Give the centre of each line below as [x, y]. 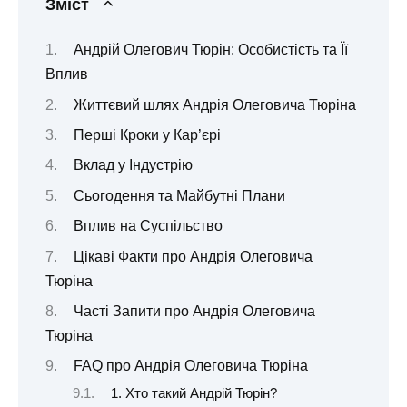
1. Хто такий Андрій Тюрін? [194, 393]
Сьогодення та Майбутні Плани [179, 195]
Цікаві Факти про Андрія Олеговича [193, 256]
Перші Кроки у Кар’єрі [147, 135]
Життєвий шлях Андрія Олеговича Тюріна [214, 104]
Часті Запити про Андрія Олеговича [194, 312]
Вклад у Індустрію [133, 165]
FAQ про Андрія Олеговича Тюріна [190, 366]
